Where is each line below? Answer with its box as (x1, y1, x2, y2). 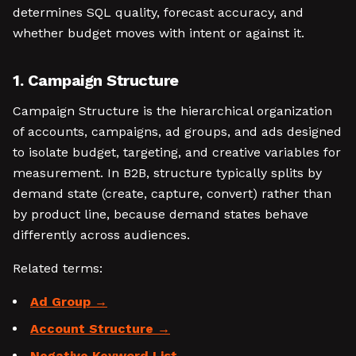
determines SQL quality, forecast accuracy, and (13, 5, 304, 20)
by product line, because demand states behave (13, 207, 308, 222)
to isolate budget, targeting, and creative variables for (13, 145, 341, 160)
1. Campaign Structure (13, 71, 179, 90)
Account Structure (30, 321, 153, 336)
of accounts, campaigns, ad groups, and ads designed (13, 124, 342, 139)
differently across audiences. (13, 227, 190, 242)
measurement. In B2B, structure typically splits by (13, 165, 322, 180)
